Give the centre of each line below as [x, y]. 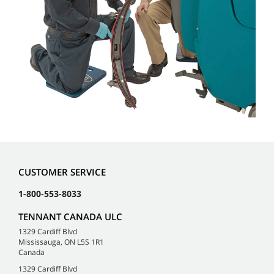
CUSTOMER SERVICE [62, 172]
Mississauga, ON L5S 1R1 [61, 242]
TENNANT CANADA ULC [70, 217]
